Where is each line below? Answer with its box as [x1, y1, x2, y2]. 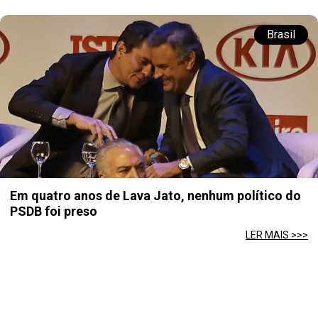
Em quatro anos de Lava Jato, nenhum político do [10, 188, 301, 203]
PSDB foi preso [10, 204, 97, 219]
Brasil [267, 28, 295, 41]
